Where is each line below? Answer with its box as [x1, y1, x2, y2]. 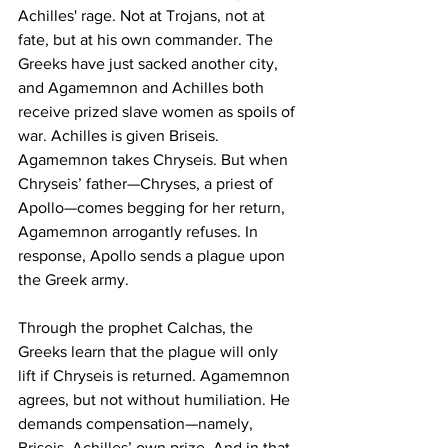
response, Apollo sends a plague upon [18, 247, 289, 265]
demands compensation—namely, [18, 415, 257, 433]
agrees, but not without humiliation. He [18, 391, 294, 409]
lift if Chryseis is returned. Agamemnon [18, 367, 294, 385]
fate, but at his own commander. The [18, 31, 277, 49]
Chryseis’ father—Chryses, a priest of [18, 175, 277, 193]
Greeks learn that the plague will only [18, 343, 282, 361]
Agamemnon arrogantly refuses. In [18, 223, 262, 241]
